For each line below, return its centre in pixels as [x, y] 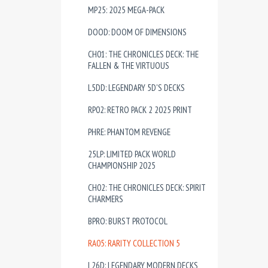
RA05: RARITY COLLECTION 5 [134, 243]
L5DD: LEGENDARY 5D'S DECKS [136, 88]
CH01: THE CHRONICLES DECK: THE [143, 54]
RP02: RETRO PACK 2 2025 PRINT [140, 110]
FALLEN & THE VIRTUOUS [129, 66]
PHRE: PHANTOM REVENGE [129, 132]
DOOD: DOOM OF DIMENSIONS [137, 32]
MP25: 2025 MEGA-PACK [126, 10]
